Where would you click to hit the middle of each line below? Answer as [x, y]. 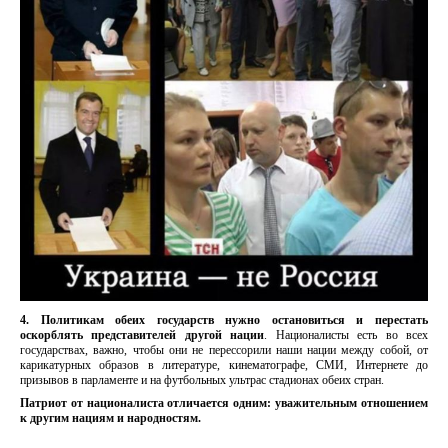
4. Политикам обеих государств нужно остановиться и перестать [224, 320]
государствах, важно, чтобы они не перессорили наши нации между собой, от [224, 350]
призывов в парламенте [79, 380]
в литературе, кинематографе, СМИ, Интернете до [288, 365]
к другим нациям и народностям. [110, 418]
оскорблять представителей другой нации [142, 335]
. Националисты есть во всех [346, 335]
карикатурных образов [84, 365]
